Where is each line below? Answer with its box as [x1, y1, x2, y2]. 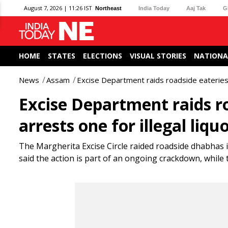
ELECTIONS [83, 51, 122, 61]
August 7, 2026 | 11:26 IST [24, 4, 92, 12]
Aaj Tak [186, 5, 206, 11]
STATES [48, 51, 75, 61]
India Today [138, 5, 170, 11]
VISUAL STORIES [130, 51, 186, 61]
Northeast [95, 5, 122, 11]
